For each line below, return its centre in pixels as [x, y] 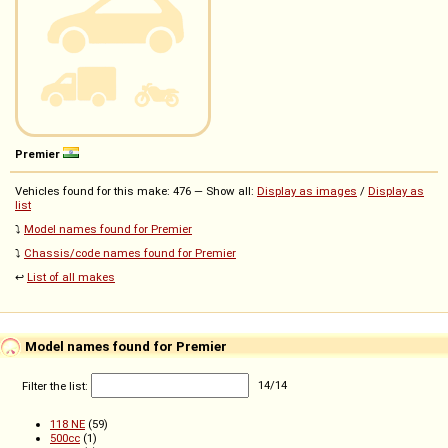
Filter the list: [56, 385]
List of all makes [71, 277]
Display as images [307, 191]
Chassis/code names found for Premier [130, 253]
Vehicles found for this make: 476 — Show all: [136, 191]
